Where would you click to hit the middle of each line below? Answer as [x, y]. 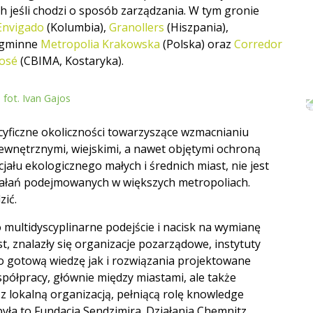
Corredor [258, 44]
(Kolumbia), [77, 27]
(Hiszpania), [196, 27]
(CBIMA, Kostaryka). [71, 60]
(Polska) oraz [197, 44]
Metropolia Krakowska [100, 44]
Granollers [137, 27]
